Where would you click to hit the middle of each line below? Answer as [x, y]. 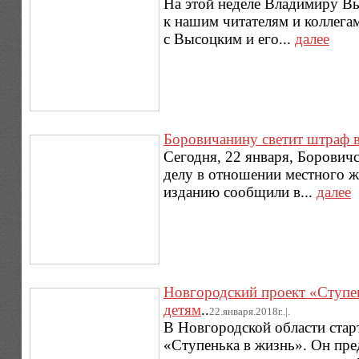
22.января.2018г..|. [249, 311]
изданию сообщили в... [240, 192]
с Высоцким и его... [229, 39]
